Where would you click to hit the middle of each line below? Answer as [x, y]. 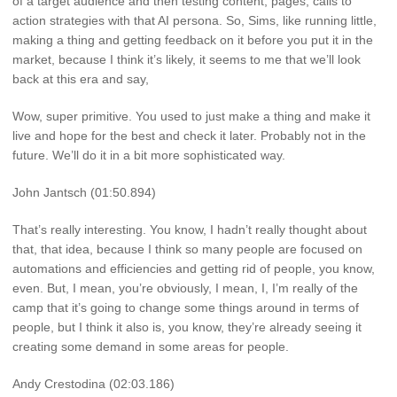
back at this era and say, [81, 79]
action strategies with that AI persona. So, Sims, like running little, [195, 21]
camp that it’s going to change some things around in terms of [186, 307]
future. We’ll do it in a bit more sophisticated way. [149, 156]
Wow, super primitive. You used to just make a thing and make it [191, 117]
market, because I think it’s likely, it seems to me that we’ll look [187, 60]
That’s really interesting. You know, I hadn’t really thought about [190, 229]
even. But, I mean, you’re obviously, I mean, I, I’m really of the [185, 288]
